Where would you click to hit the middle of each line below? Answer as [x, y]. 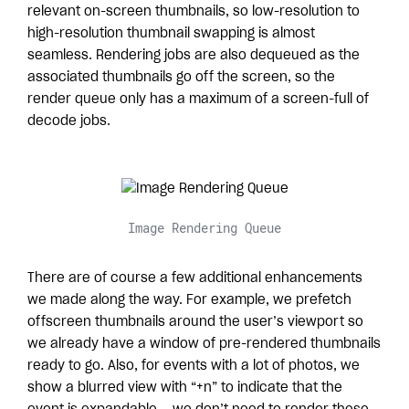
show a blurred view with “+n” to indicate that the [185, 388]
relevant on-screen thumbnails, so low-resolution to [194, 11]
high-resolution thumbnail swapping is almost [171, 33]
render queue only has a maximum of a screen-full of [198, 99]
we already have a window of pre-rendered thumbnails [204, 344]
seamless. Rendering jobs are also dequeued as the [194, 55]
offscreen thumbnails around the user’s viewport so [195, 322]
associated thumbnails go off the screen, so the [181, 77]
